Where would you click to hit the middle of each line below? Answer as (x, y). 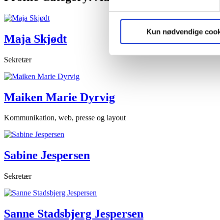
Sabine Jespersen (47, 155)
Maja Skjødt (35, 39)
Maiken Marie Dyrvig (59, 97)
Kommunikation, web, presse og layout (65, 118)
